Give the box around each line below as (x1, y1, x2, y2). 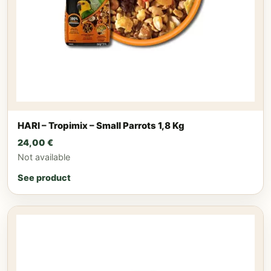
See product (18, 172, 71, 183)
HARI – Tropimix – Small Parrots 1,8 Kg (18, 119, 184, 131)
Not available (18, 152, 70, 163)
